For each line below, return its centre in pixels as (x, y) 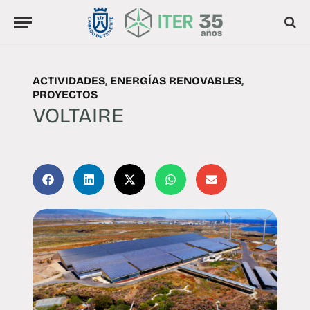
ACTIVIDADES (69, 80)
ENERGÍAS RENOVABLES (175, 80)
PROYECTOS (65, 94)
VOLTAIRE (78, 115)
